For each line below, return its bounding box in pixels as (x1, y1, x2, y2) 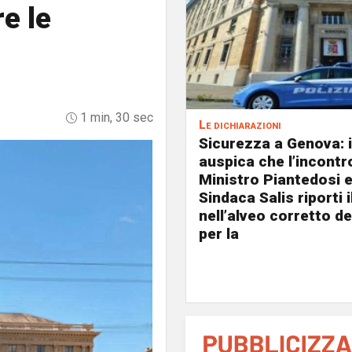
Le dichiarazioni (199, 118, 281, 132)
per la (199, 225, 239, 243)
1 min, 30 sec (77, 110, 153, 125)
